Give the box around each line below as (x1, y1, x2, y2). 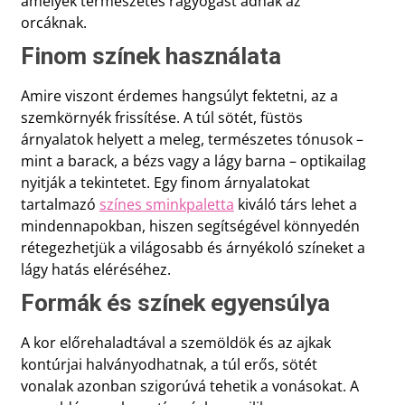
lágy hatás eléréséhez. (20, 259, 171, 279)
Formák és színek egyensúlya (20, 288, 330, 316)
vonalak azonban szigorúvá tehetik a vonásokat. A (20, 375, 359, 396)
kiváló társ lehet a (233, 193, 357, 214)
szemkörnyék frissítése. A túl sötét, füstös (20, 107, 303, 127)
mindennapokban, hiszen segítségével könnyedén (20, 215, 360, 236)
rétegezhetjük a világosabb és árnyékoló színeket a (20, 237, 365, 258)
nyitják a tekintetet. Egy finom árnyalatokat (20, 172, 310, 193)
